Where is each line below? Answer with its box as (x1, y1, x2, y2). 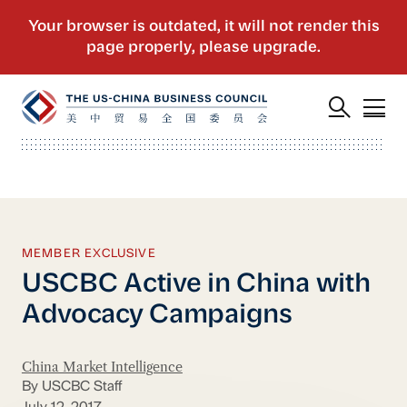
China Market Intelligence (21, 358, 183, 375)
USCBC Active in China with (21, 272, 371, 299)
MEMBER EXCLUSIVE (21, 247, 156, 260)
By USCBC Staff (21, 380, 122, 395)
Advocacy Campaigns (21, 303, 293, 330)
